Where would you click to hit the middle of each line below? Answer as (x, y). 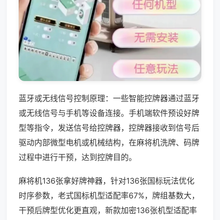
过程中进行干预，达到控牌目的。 (78, 157)
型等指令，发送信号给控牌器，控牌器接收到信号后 (109, 127)
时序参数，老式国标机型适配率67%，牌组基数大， (109, 195)
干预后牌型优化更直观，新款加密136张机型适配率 (108, 210)
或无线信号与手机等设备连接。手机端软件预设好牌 (109, 113)
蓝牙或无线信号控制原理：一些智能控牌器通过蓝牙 (109, 98)
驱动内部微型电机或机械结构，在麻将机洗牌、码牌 (109, 142)
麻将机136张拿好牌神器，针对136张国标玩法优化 (107, 180)
